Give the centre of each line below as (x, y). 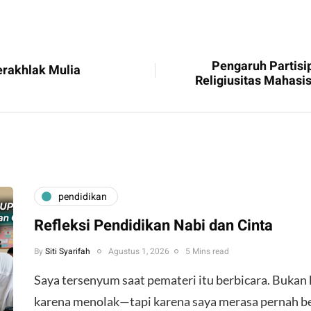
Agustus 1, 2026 (139, 252)
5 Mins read (207, 252)
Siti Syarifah (68, 252)
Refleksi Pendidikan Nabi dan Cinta (153, 226)
